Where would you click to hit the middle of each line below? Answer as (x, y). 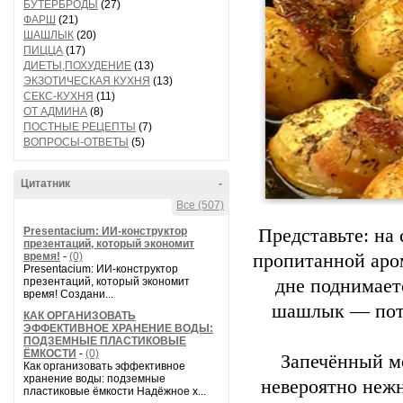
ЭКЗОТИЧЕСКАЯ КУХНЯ (87, 81)
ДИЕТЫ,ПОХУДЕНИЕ (77, 66)
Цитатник (45, 184)
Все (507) (200, 205)
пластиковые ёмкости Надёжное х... (115, 391)
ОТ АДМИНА (55, 112)
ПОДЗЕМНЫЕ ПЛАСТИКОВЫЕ (105, 341)
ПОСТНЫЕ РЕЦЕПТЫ (80, 127)
